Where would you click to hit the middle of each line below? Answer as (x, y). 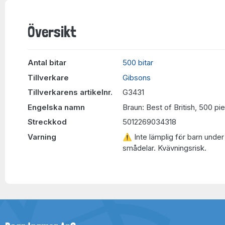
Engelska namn (56, 107)
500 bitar (138, 63)
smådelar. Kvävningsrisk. (164, 148)
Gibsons (137, 77)
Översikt (52, 32)
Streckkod (47, 122)
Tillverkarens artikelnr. (70, 92)
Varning (42, 137)
